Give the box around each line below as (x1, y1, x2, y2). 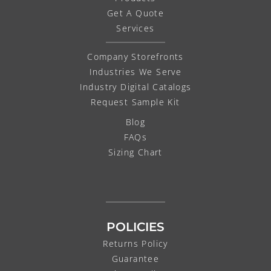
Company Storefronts (87, 51, 184, 63)
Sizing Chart (108, 146, 163, 158)
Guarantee (111, 252, 160, 264)
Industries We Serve (89, 66, 182, 78)
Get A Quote (106, 7, 165, 19)
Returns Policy (103, 237, 168, 249)
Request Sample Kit (91, 96, 180, 108)
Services (116, 22, 155, 34)
